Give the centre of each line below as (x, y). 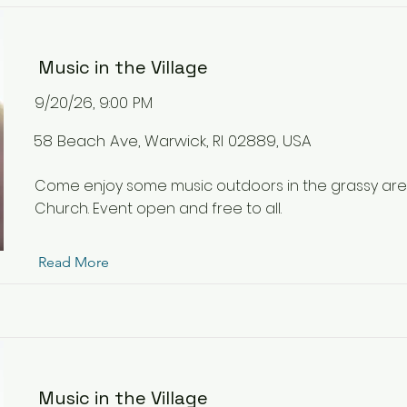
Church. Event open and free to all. (158, 208)
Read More (74, 262)
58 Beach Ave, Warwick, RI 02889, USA (173, 141)
